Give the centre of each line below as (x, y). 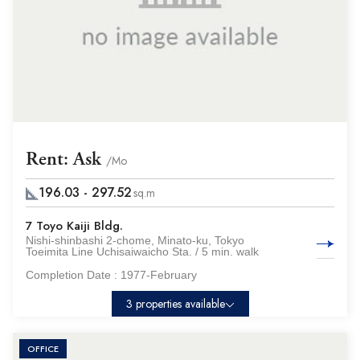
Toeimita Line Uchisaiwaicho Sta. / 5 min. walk (142, 252)
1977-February (159, 275)
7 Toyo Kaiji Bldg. (74, 226)
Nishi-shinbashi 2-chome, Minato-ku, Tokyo (135, 240)
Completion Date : (73, 275)
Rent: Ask (66, 159)
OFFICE (43, 349)
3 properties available (175, 304)
